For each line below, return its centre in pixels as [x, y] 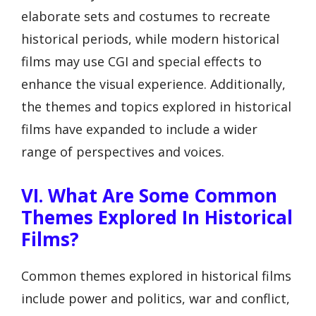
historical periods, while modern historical [150, 39]
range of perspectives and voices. [123, 152]
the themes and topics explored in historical [156, 107]
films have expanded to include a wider [139, 129]
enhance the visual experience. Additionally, [153, 84]
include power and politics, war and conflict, [156, 298]
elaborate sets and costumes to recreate [146, 17]
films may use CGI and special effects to [141, 62]
